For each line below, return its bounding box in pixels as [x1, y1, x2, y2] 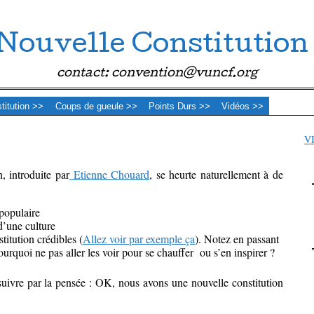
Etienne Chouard [69, 167, 150, 182]
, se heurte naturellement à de [149, 167, 283, 182]
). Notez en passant [195, 231, 279, 246]
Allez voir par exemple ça [83, 231, 195, 246]
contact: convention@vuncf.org [56, 68, 258, 80]
